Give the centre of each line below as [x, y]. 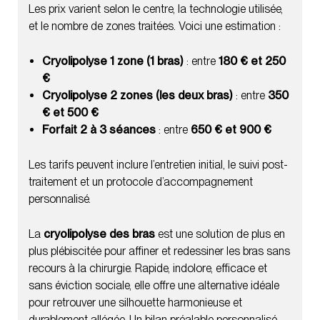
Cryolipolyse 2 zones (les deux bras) [138, 95]
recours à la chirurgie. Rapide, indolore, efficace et [148, 268]
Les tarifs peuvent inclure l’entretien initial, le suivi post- [158, 164]
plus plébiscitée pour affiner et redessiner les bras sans [159, 251]
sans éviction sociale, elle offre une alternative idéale [154, 285]
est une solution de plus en [220, 234]
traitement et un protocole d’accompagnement [141, 181]
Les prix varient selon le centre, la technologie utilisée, [156, 9]
